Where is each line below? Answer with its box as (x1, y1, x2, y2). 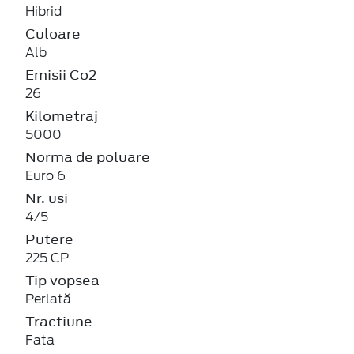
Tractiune (25, 311, 92, 331)
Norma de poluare (25, 147, 150, 167)
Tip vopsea (25, 270, 100, 290)
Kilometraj (25, 106, 98, 126)
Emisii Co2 (25, 65, 97, 85)
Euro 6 (25, 168, 66, 183)
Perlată (25, 291, 71, 307)
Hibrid (25, 3, 62, 19)
